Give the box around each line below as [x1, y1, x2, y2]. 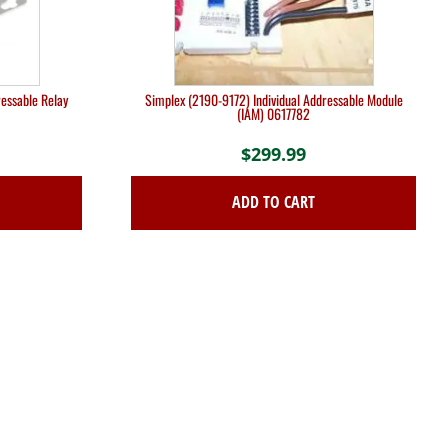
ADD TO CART [232, 191, 316, 214]
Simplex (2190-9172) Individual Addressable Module [144, 88, 403, 110]
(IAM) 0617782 [237, 102, 311, 124]
